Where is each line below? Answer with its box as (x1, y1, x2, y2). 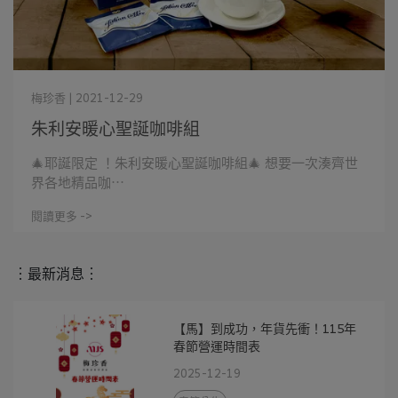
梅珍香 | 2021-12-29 (31, 88, 143, 107)
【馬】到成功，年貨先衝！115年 (173, 318, 357, 338)
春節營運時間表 (173, 336, 261, 355)
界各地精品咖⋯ (31, 171, 124, 193)
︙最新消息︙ (13, 261, 99, 284)
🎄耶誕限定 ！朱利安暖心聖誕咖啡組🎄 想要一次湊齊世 (31, 152, 358, 173)
